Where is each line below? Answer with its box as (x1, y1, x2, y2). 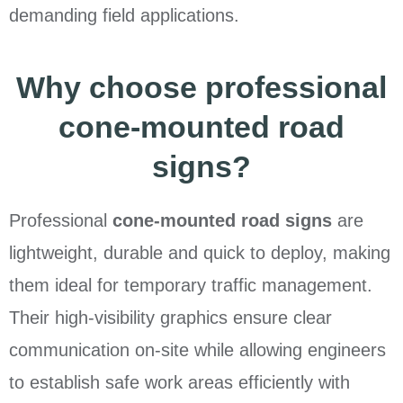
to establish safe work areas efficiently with (9, 372, 350, 393)
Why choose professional (16, 70, 387, 105)
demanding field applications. (9, 5, 239, 26)
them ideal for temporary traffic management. (9, 275, 372, 296)
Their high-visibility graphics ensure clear (9, 308, 332, 328)
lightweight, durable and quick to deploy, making (9, 243, 390, 264)
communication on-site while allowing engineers (9, 340, 386, 361)
